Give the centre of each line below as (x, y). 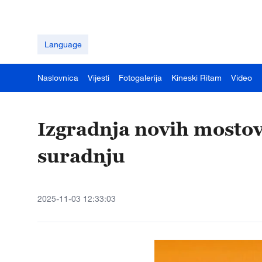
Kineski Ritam (196, 77)
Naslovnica (58, 77)
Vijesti (99, 77)
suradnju (81, 156)
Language (63, 44)
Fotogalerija (140, 77)
